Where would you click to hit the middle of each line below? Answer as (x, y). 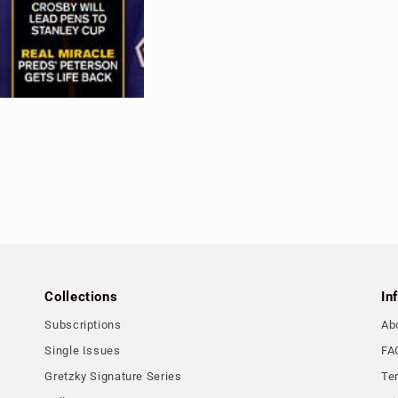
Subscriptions (83, 324)
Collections (81, 296)
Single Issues (83, 350)
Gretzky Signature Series (113, 376)
